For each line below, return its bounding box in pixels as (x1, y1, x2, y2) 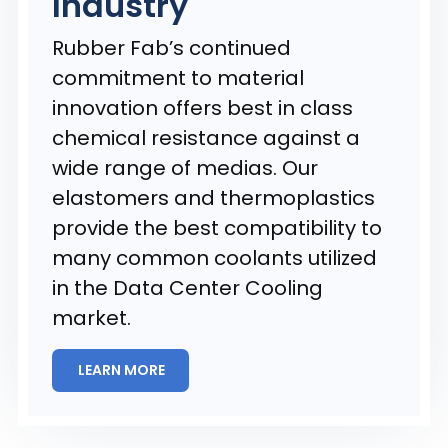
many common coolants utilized (52, 244, 377, 272)
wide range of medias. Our (52, 154, 318, 182)
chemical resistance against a (52, 124, 360, 152)
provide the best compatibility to (52, 214, 382, 242)
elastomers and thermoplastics (52, 184, 375, 212)
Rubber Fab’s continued (52, 34, 291, 62)
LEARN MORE (78, 360, 168, 380)
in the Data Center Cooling (52, 274, 323, 302)
